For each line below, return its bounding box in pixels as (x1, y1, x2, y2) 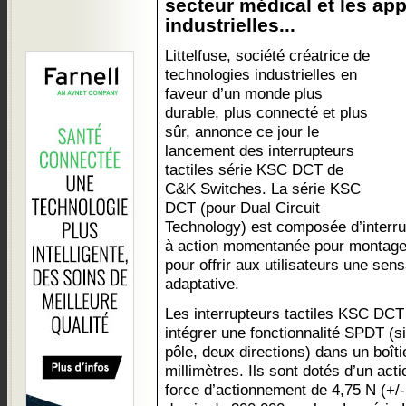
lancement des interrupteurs (165, 141, 354, 159)
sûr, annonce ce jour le (165, 122, 319, 140)
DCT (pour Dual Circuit (165, 198, 320, 217)
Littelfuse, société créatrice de (165, 46, 370, 64)
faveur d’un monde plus (165, 84, 323, 102)
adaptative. (165, 275, 239, 293)
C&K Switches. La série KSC (165, 179, 361, 198)
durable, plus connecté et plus (165, 103, 368, 121)
